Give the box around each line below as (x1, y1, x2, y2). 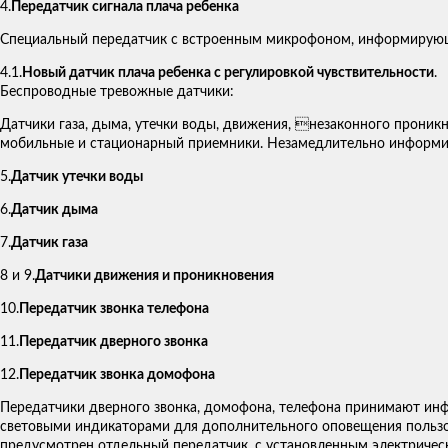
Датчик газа (11, 236, 88, 251)
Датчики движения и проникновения (35, 269, 274, 284)
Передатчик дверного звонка (19, 335, 208, 350)
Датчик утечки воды (11, 170, 143, 185)
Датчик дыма (11, 203, 98, 218)
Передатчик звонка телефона (19, 302, 209, 317)
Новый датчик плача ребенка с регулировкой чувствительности (22, 66, 434, 81)
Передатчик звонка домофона (19, 368, 215, 383)
